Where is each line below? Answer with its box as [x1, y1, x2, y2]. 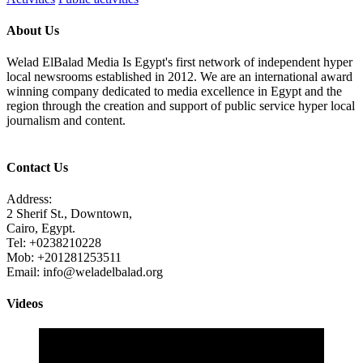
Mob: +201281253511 [6, 250, 122, 264]
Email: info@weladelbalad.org [6, 264, 163, 279]
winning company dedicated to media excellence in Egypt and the [6, 84, 342, 99]
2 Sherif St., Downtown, [6, 206, 132, 220]
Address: [6, 191, 52, 206]
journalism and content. [6, 113, 126, 128]
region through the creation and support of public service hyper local [6, 99, 355, 113]
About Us [6, 23, 59, 38]
